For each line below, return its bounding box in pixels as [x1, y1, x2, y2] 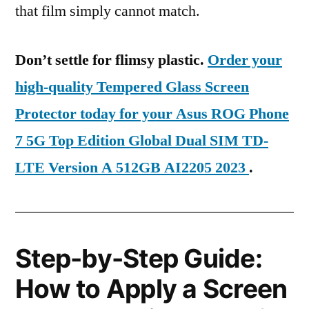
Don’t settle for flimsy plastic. [15, 50, 208, 70]
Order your [208, 50, 282, 70]
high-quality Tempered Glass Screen [15, 77, 249, 97]
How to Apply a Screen [15, 273, 288, 304]
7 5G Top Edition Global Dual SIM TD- [15, 131, 268, 150]
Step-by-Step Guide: [15, 243, 262, 274]
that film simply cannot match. [15, 1, 200, 21]
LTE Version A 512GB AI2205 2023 [15, 158, 249, 177]
